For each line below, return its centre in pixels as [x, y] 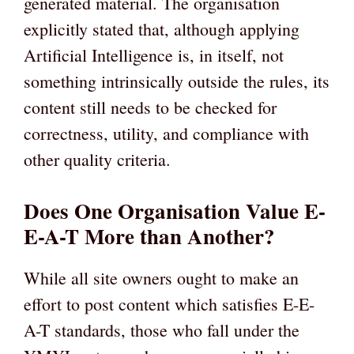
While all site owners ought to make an [161, 278]
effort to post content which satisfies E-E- [169, 304]
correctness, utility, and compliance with [166, 134]
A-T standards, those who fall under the [162, 330]
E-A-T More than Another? [149, 236]
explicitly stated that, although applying [162, 29]
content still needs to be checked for [150, 107]
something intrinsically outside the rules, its [177, 81]
